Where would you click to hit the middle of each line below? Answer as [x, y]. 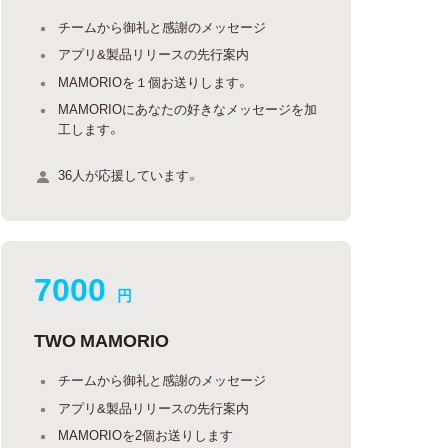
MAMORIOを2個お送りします [146, 434]
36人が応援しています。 [129, 174]
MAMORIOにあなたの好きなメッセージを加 [188, 108]
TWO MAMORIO [102, 339]
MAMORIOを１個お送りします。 [154, 81]
